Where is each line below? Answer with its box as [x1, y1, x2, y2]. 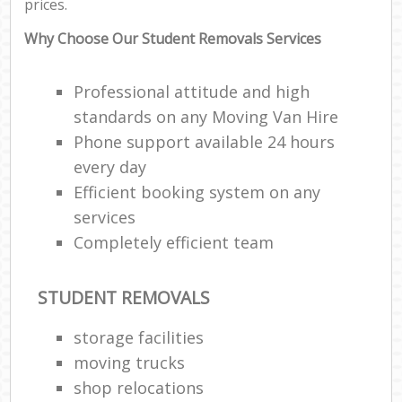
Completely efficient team [74, 232, 275, 254]
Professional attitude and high [74, 81, 310, 103]
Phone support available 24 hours [74, 131, 336, 153]
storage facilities [74, 326, 205, 348]
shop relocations [74, 376, 205, 398]
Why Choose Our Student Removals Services [24, 29, 322, 49]
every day [74, 156, 147, 179]
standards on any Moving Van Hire [74, 106, 339, 128]
